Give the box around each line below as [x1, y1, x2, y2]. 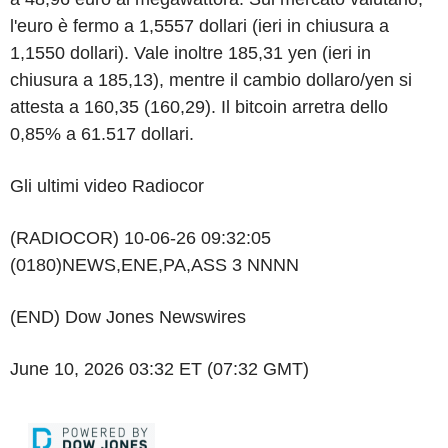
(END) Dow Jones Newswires [10, 307, 246, 327]
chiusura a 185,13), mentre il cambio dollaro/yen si [10, 70, 412, 90]
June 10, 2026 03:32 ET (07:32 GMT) [10, 359, 309, 379]
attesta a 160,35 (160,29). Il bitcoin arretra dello [10, 97, 388, 117]
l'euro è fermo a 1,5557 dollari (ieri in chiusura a [10, 16, 389, 36]
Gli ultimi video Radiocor [10, 176, 204, 196]
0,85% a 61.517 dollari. [10, 124, 194, 144]
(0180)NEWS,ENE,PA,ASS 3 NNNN [10, 255, 299, 275]
